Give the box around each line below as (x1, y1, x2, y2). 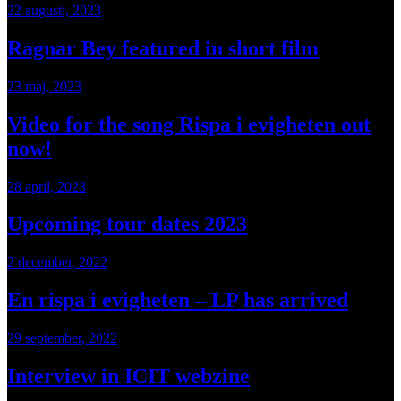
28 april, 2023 (7, 178, 86, 194)
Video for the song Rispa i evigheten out (7, 112, 371, 136)
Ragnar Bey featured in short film (7, 36, 319, 60)
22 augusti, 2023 (7, 2, 101, 18)
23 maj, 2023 (7, 78, 81, 94)
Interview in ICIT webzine (7, 364, 250, 388)
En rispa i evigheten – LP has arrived (7, 288, 348, 312)
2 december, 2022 (7, 254, 107, 270)
